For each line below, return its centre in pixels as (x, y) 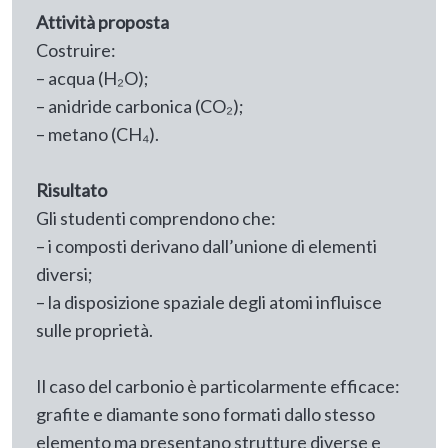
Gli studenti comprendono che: (156, 218)
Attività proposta (102, 22)
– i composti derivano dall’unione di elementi (206, 246)
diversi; (64, 274)
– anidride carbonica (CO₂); (140, 106)
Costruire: (76, 50)
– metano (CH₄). (97, 134)
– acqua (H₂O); (92, 78)
